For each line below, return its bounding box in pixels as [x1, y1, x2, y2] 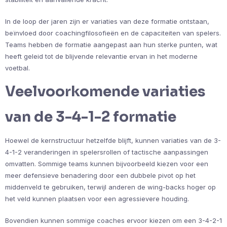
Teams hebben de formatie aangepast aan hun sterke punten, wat [5, 40, 217, 49]
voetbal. [5, 63, 30, 72]
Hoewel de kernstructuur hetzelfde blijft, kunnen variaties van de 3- [5, 136, 221, 144]
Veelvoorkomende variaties [5, 82, 205, 100]
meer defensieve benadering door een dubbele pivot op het [5, 171, 196, 179]
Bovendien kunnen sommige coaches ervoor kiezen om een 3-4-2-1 [5, 216, 222, 224]
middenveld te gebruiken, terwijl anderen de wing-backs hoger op [5, 182, 216, 191]
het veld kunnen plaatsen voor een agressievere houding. [5, 194, 189, 203]
